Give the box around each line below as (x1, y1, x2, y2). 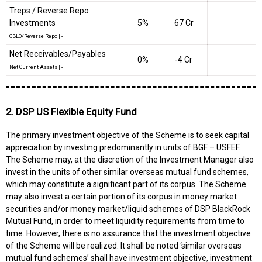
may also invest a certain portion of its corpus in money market (6, 191, 237, 201)
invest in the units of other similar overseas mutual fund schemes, (6, 167, 249, 177)
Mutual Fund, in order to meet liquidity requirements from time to (6, 216, 244, 226)
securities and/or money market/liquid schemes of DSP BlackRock (6, 204, 250, 213)
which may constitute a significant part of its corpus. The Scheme (6, 179, 246, 189)
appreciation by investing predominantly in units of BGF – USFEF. (6, 142, 240, 152)
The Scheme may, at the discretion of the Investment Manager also (6, 154, 254, 164)
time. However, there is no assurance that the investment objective (6, 228, 251, 238)
